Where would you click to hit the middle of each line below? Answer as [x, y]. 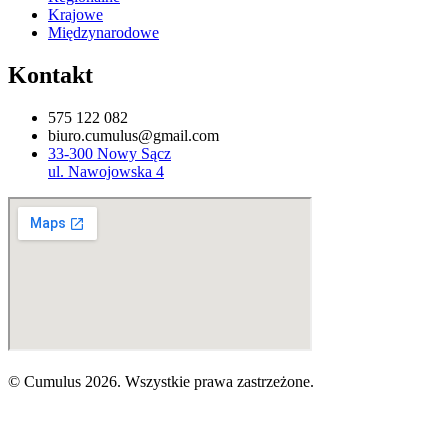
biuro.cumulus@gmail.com [133, 135]
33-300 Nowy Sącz [109, 153]
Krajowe [75, 14]
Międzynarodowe [103, 32]
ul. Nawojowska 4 [106, 171]
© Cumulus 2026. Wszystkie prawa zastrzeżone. [161, 381]
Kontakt [50, 74]
